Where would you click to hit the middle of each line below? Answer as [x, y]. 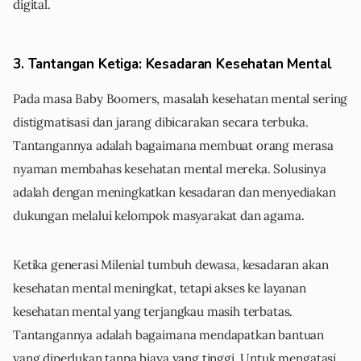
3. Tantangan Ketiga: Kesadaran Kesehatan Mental [172, 64]
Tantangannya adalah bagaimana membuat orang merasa [173, 146]
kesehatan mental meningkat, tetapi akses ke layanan [160, 288]
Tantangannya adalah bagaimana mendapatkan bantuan [169, 335]
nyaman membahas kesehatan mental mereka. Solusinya [170, 169]
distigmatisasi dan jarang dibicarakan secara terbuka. [161, 122]
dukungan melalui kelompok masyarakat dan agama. [159, 216]
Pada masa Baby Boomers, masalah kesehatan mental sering [180, 99]
